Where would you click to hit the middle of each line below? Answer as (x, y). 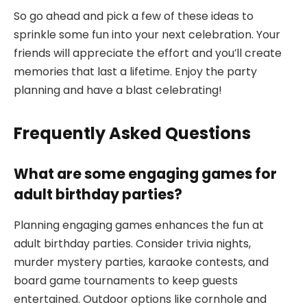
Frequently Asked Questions (132, 133)
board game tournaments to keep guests (126, 280)
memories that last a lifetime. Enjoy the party (135, 71)
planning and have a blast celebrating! (118, 90)
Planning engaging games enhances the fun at (139, 225)
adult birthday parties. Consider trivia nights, (132, 243)
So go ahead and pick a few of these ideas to (134, 16)
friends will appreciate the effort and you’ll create (148, 53)
